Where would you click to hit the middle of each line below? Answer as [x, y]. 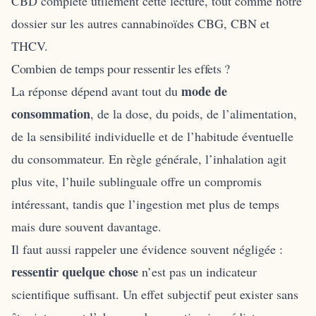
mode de [204, 91]
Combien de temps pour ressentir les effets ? [121, 68]
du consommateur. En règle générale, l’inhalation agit [149, 158]
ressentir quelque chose [75, 271]
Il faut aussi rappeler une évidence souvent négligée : [147, 249]
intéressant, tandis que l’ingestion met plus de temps [145, 203]
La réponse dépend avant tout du [96, 91]
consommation [51, 113]
